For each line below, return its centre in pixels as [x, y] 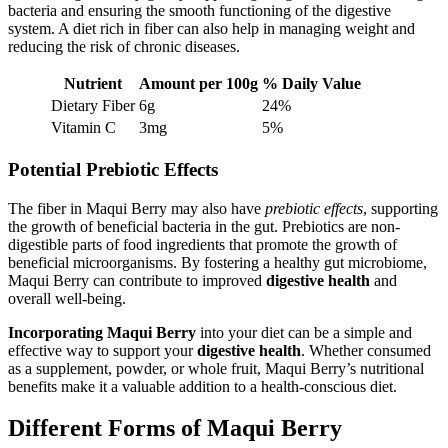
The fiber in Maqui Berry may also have [136, 208]
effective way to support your [102, 350]
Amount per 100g [198, 84]
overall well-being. [67, 298]
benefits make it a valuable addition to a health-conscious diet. [202, 386]
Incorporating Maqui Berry [102, 332]
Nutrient [93, 84]
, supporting [400, 208]
